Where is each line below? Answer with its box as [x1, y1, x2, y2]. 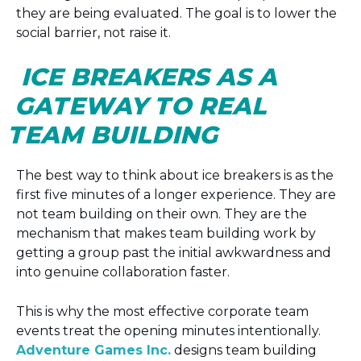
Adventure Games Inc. [16, 342, 171, 358]
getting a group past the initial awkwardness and [16, 245, 331, 260]
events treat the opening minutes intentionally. [16, 323, 321, 338]
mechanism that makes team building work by [16, 226, 316, 241]
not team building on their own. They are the [16, 206, 307, 222]
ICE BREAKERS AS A [19, 62, 284, 92]
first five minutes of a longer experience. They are [16, 187, 336, 202]
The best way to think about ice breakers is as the [16, 168, 334, 183]
